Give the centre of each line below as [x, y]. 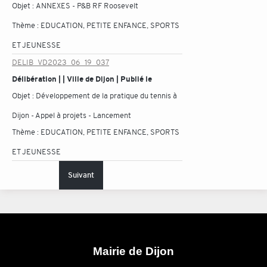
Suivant [81, 175]
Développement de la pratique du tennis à [106, 96]
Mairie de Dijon [133, 251]
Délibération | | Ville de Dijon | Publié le [82, 79]
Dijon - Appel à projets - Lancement [72, 115]
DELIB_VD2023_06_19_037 [60, 62]
